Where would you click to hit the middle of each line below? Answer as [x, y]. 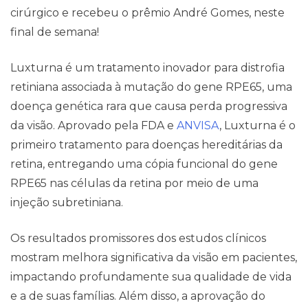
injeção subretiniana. [67, 202]
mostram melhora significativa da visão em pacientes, [154, 257]
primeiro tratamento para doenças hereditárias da [146, 145]
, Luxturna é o [257, 125]
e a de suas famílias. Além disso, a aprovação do [138, 296]
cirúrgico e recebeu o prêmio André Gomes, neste [147, 13]
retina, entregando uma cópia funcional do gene [144, 164]
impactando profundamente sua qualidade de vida [151, 277]
